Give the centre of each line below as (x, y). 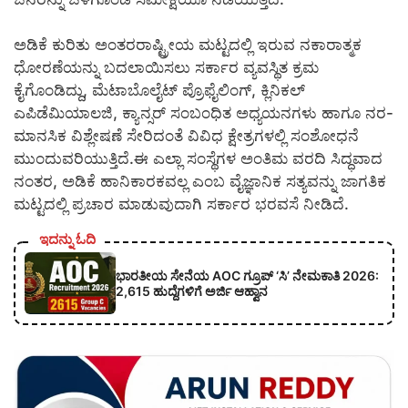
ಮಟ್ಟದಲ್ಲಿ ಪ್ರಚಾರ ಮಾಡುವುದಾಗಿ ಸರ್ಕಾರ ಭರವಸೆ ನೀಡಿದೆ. (181, 204)
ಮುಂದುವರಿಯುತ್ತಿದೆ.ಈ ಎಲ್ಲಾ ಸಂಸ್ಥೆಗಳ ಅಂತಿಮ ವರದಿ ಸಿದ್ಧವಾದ (198, 159)
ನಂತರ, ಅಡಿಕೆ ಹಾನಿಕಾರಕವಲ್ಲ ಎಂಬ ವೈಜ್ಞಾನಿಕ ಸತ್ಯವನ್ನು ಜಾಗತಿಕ (200, 182)
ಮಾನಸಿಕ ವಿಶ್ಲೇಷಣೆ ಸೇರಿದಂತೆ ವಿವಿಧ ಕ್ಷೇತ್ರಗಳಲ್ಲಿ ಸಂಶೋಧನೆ (186, 136)
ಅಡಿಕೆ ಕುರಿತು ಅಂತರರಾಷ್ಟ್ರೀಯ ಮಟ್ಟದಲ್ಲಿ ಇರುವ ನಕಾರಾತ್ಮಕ (188, 45)
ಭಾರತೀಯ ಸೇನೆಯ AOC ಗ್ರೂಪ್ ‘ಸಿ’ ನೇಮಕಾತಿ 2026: (247, 275)
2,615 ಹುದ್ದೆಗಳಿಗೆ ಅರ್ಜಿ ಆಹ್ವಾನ (192, 291)
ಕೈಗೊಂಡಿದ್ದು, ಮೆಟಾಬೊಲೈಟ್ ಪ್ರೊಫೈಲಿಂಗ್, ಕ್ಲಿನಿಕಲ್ (159, 91)
